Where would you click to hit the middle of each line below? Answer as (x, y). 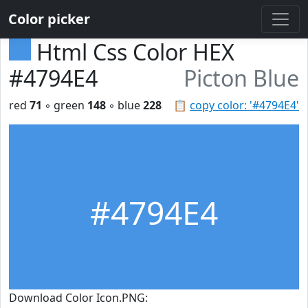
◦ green (65, 105)
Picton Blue (241, 78)
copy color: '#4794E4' (244, 105)
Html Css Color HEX (135, 52)
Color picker (49, 19)
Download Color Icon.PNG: (78, 298)
